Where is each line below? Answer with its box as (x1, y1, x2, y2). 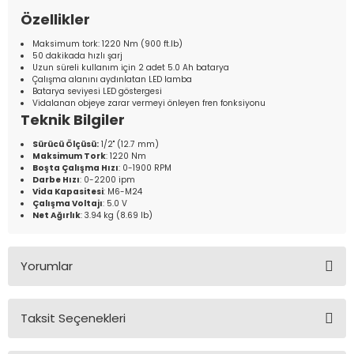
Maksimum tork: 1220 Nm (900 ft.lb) (32, 38, 183, 50)
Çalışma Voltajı (32, 198, 104, 209)
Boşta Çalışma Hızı (32, 162, 119, 174)
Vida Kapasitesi (32, 186, 104, 198)
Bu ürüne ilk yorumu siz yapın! (102, 324, 252, 339)
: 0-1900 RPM (119, 162, 172, 174)
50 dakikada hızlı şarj (32, 50, 123, 62)
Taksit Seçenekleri (21, 310, 126, 326)
